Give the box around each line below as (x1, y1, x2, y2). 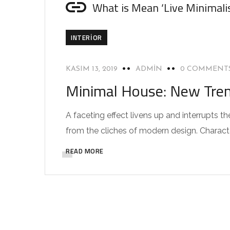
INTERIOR (71, 32, 102, 43)
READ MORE (66, 146, 104, 156)
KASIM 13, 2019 (66, 65, 118, 73)
